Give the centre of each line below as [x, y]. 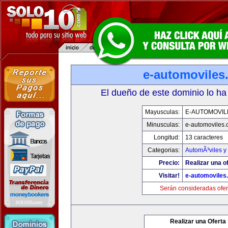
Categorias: [164, 150]
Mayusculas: [162, 112]
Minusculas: [163, 125]
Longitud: [167, 137]
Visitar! [169, 176]
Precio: [169, 163]
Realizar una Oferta [198, 221]
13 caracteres [204, 137]
